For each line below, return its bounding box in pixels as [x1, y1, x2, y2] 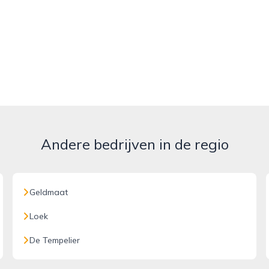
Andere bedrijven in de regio [40, 135, 229, 153]
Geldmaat [29, 187, 68, 198]
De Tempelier [29, 235, 80, 246]
